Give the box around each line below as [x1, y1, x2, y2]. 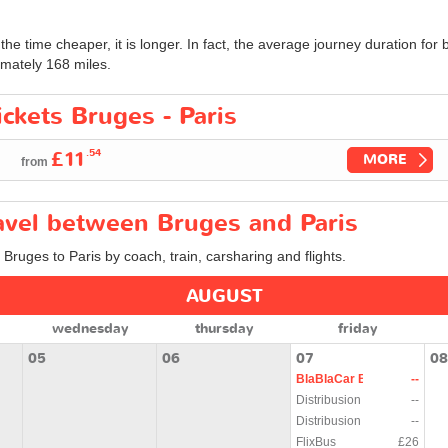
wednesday [52, 318, 129, 338]
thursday [194, 318, 253, 338]
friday [338, 318, 378, 338]
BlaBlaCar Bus [295, 371, 381, 386]
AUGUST [185, 283, 263, 309]
